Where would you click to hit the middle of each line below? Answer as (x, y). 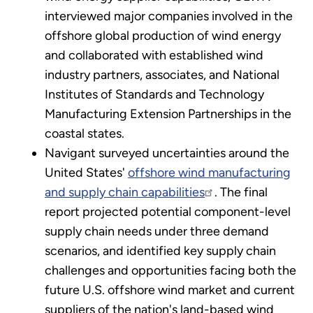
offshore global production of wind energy (163, 35)
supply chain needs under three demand (157, 231)
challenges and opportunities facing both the (170, 270)
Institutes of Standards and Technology (154, 94)
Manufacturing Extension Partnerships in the (168, 114)
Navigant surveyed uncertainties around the (167, 153)
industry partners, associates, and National (162, 74)
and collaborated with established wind (154, 55)
